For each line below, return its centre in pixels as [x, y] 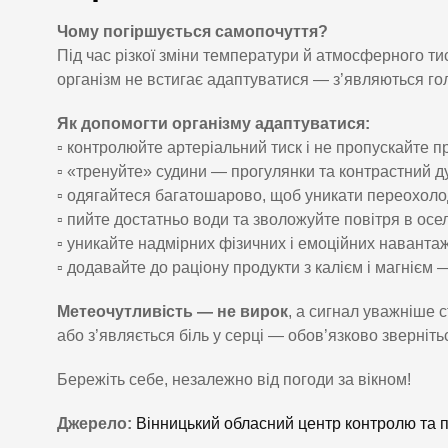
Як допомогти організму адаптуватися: [213, 124]
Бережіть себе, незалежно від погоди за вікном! [234, 380]
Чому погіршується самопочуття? [192, 32]
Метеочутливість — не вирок [172, 312]
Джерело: [94, 424]
